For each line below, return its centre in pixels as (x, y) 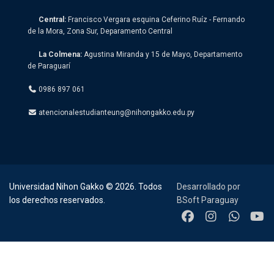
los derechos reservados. (57, 200)
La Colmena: (59, 55)
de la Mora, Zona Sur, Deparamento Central (100, 31)
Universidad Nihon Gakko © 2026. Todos (86, 186)
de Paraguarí (49, 66)
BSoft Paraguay (208, 200)
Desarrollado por (209, 186)
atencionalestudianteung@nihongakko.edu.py (117, 113)
